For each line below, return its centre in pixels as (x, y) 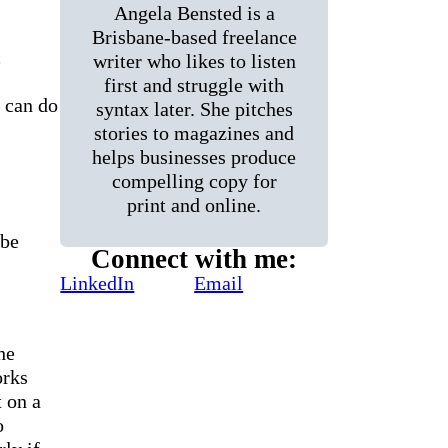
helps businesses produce (194, 156)
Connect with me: (194, 258)
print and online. (194, 204)
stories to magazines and (194, 132)
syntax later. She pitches (194, 108)
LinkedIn (97, 282)
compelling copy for (194, 180)
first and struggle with (194, 84)
